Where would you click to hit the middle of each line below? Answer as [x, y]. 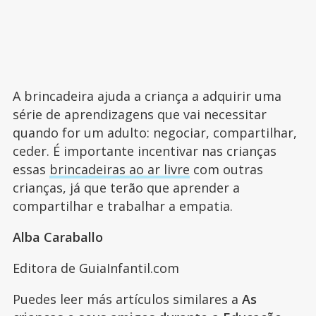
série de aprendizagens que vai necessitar [139, 115]
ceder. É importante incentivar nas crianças [144, 151]
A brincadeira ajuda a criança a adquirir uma [147, 96]
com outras [226, 170]
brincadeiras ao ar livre [119, 170]
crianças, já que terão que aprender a [126, 188]
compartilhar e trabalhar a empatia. [122, 206]
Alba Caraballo [57, 237]
